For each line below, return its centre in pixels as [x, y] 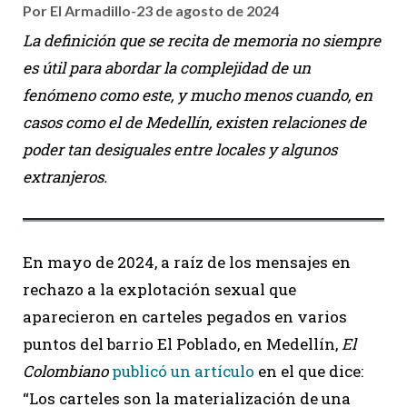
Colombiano [65, 371]
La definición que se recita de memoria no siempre [202, 40]
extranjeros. [65, 176]
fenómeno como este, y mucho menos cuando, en [198, 94]
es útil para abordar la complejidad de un [167, 67]
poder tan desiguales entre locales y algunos [180, 149]
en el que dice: [309, 371]
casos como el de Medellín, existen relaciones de [194, 122]
